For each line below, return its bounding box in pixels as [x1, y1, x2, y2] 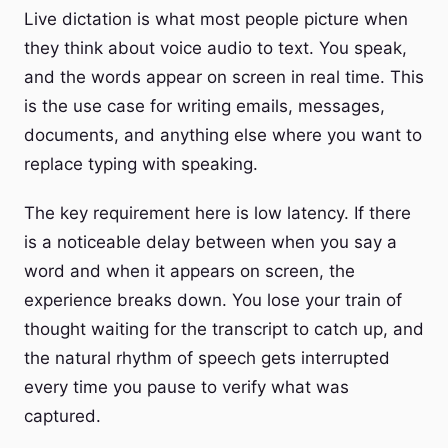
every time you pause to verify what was [24, 377, 349, 397]
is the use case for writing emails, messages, [24, 96, 385, 116]
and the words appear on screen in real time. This [24, 67, 424, 87]
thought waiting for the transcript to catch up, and [24, 319, 424, 339]
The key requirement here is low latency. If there [24, 203, 411, 223]
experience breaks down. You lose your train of [24, 290, 402, 310]
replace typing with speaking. [24, 154, 258, 174]
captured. [24, 406, 101, 426]
